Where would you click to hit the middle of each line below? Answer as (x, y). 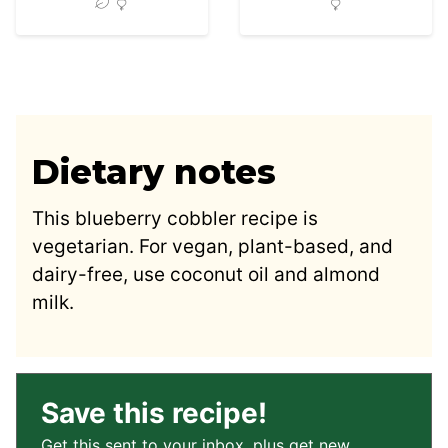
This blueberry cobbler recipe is (175, 218)
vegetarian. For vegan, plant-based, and (212, 246)
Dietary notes (154, 171)
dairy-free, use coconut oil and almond (206, 274)
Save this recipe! (154, 412)
